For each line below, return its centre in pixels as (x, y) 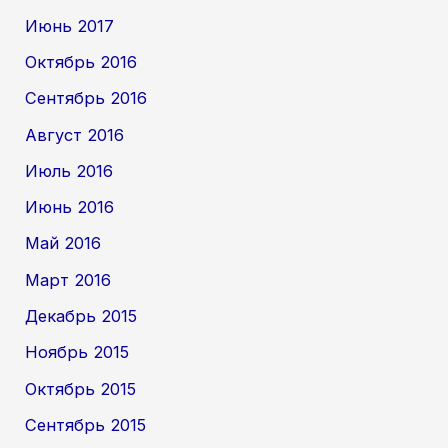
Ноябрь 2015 (77, 352)
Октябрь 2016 (81, 61)
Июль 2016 (69, 170)
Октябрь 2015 (81, 388)
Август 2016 (75, 134)
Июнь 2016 (70, 207)
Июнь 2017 (70, 25)
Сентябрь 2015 (86, 424)
